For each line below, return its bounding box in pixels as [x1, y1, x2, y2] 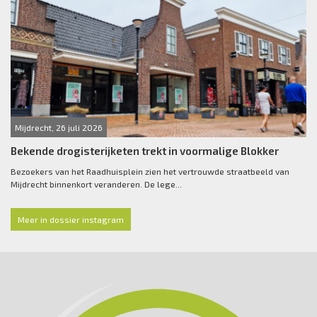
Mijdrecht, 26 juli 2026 [15, 122, 103, 133]
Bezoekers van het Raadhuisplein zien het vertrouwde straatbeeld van [11, 166, 289, 177]
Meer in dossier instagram [18, 214, 124, 225]
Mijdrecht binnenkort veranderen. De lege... [11, 179, 182, 190]
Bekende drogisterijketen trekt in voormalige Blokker [11, 144, 279, 158]
